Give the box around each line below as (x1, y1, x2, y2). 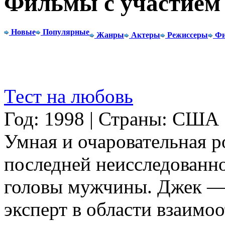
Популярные (43, 27, 89, 36)
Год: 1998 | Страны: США (4, 107, 219, 130)
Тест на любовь (4, 85, 133, 107)
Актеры (131, 30, 160, 39)
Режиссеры (167, 30, 208, 39)
